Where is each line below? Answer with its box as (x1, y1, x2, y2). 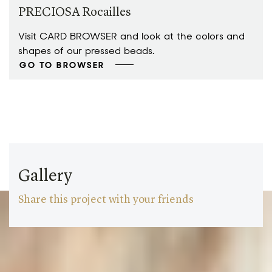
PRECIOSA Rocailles (18, 7, 131, 19)
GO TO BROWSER (19, 59, 105, 70)
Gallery (18, 168, 72, 185)
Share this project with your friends (18, 194, 194, 205)
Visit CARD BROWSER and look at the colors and (18, 30, 245, 42)
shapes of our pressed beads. (18, 44, 154, 57)
